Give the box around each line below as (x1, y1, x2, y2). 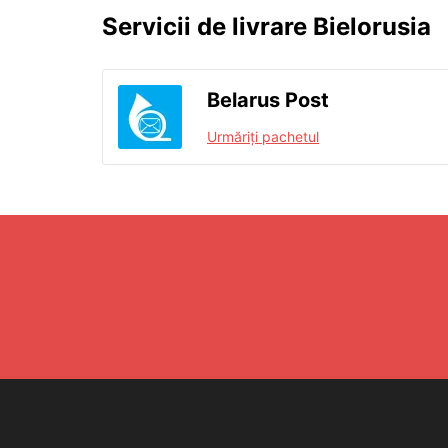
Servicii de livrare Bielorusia (102, 12, 431, 41)
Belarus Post (207, 87, 329, 112)
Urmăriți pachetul (207, 127, 319, 145)
